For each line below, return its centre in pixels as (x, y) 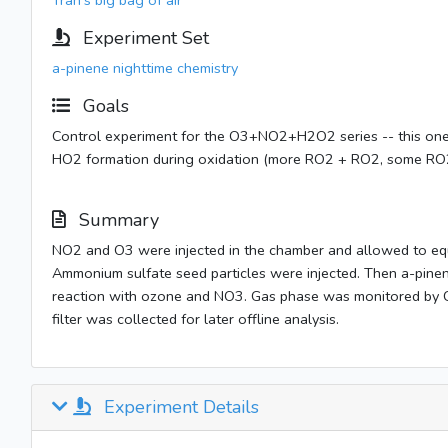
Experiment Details (179, 407)
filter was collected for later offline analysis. (195, 319)
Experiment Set (143, 38)
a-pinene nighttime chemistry (145, 68)
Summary (116, 220)
